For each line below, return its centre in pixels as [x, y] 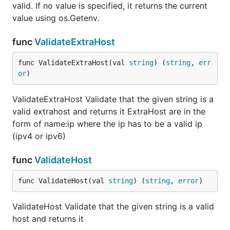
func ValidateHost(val [63, 181]
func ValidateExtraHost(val [73, 63]
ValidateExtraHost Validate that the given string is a [113, 99]
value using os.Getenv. [56, 18]
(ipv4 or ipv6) [39, 136]
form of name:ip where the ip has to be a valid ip [107, 124]
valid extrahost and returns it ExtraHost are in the [109, 111]
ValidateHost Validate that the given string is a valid [113, 206]
